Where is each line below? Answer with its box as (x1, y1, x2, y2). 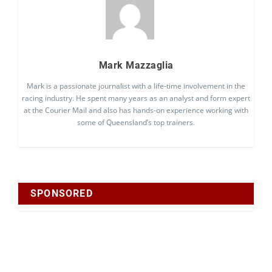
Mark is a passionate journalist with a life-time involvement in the (27, 81, 245, 91)
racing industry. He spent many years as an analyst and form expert (22, 93, 250, 103)
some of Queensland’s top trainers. (77, 117, 195, 127)
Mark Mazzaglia (98, 59, 174, 71)
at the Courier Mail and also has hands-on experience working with (24, 105, 248, 115)
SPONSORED (30, 188, 93, 199)
